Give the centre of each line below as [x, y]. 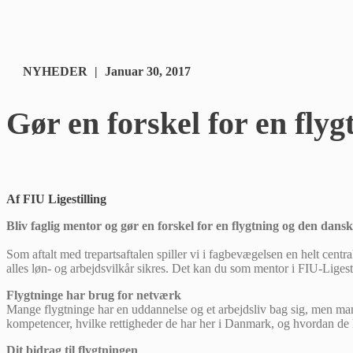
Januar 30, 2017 [148, 71]
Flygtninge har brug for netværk [94, 295]
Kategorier [34, 71]
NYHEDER [55, 71]
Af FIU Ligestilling [56, 199]
